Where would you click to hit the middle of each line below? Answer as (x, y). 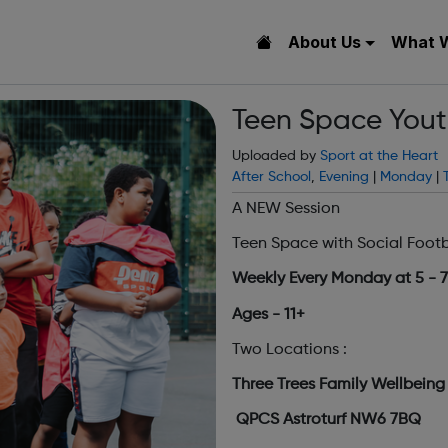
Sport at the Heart (379, 156)
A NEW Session (288, 209)
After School (271, 177)
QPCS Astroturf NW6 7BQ (326, 420)
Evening (344, 177)
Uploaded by (276, 156)
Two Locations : (289, 349)
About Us (324, 42)
